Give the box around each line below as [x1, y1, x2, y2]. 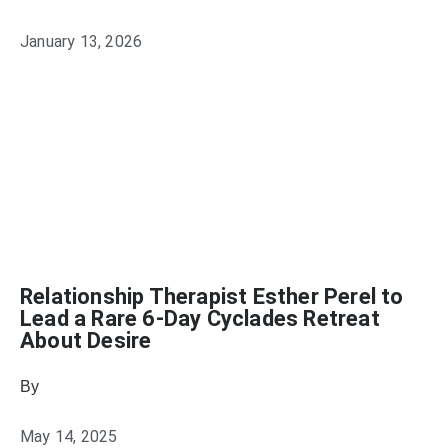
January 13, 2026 [20, 32, 143, 51]
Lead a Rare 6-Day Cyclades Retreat [20, 306, 380, 331]
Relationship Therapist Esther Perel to [20, 284, 404, 309]
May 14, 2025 [20, 427, 118, 446]
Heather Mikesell [43, 378, 167, 395]
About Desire [20, 328, 152, 353]
